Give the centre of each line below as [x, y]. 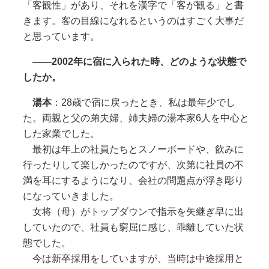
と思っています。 [61, 36]
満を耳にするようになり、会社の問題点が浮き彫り [133, 180]
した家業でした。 [61, 133]
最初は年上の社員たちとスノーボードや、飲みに [133, 149]
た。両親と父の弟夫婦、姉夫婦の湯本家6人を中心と [136, 118]
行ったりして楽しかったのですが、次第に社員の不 [133, 165]
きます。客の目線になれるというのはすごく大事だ [133, 20]
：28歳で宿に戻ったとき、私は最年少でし [143, 102]
